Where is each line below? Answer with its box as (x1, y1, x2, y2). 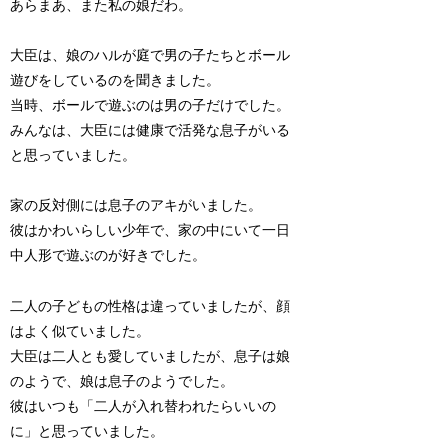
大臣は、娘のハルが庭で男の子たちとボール (10, 48, 291, 64)
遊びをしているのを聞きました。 (10, 73, 221, 89)
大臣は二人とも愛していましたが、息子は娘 (10, 348, 291, 364)
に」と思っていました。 (10, 423, 165, 439)
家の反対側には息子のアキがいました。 (10, 198, 263, 214)
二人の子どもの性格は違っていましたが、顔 (10, 298, 291, 314)
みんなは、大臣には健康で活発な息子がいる (10, 123, 291, 139)
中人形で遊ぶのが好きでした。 (10, 248, 207, 264)
